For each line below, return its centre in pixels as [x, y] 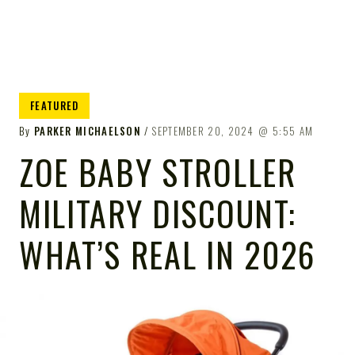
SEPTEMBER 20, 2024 [203, 131]
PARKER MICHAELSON [88, 131]
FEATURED [55, 105]
